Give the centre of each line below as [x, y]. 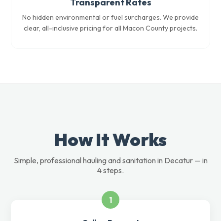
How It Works [110, 139]
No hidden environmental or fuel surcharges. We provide [110, 17]
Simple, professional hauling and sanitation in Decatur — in [110, 160]
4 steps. [110, 170]
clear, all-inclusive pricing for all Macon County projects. [110, 28]
